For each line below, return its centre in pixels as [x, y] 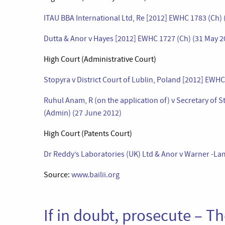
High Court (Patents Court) [88, 134]
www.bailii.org [95, 175]
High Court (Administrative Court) [100, 59]
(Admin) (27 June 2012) [83, 113]
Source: [58, 175]
